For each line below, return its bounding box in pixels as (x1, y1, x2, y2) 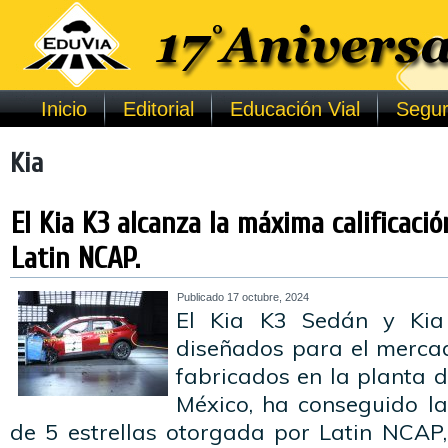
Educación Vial (229, 98, 360, 120)
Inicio (40, 98, 87, 120)
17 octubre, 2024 (227, 291, 309, 303)
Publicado (177, 291, 224, 303)
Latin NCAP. (11, 241, 140, 276)
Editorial (122, 98, 194, 120)
